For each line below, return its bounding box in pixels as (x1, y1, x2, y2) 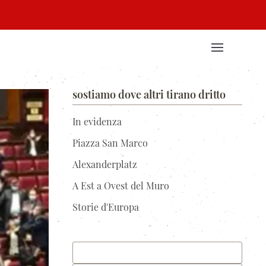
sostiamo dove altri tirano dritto (72, 87, 226, 102)
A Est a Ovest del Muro (72, 179, 169, 192)
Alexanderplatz (72, 157, 137, 170)
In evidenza (72, 115, 122, 128)
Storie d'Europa (72, 200, 139, 213)
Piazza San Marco (72, 136, 148, 149)
